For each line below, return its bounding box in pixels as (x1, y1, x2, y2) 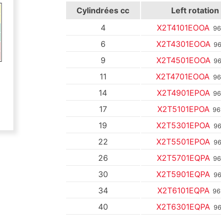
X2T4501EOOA (156, 55, 211, 65)
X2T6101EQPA (157, 185, 210, 195)
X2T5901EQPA (156, 169, 211, 179)
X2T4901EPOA (156, 87, 210, 98)
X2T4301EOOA (156, 38, 211, 49)
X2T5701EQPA (156, 152, 210, 163)
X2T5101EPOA (157, 104, 210, 114)
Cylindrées (76, 5, 121, 15)
